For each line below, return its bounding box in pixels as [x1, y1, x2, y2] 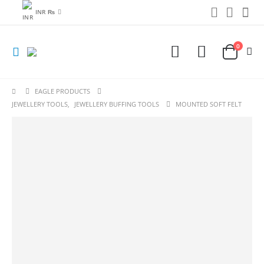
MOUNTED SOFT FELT [176, 100, 242, 108]
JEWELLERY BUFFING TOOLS [74, 100, 159, 108]
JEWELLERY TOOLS [12, 100, 68, 108]
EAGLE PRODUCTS [35, 87, 91, 95]
